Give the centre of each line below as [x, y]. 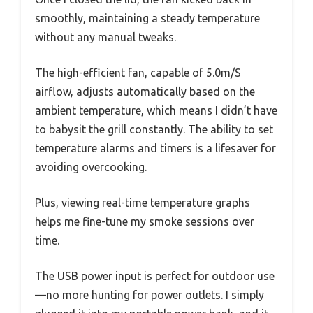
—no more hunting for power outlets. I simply [150, 294]
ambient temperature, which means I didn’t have [156, 110]
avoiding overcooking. [91, 167]
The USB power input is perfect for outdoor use [155, 276]
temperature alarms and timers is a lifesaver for [155, 148]
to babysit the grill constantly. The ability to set [154, 129]
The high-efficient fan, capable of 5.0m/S [138, 72]
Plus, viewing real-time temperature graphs [143, 202]
